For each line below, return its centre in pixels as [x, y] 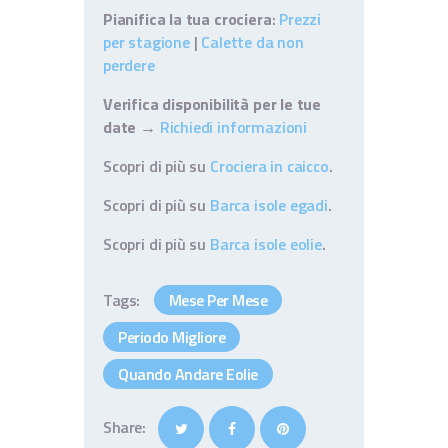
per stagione [146, 42]
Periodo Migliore [171, 337]
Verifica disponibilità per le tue [212, 104]
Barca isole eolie [265, 244]
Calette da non [252, 42]
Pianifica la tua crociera [187, 19]
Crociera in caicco [269, 166]
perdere [129, 65]
